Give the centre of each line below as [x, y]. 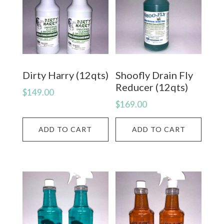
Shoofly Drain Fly [154, 75]
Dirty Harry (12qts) [65, 75]
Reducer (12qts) [152, 87]
